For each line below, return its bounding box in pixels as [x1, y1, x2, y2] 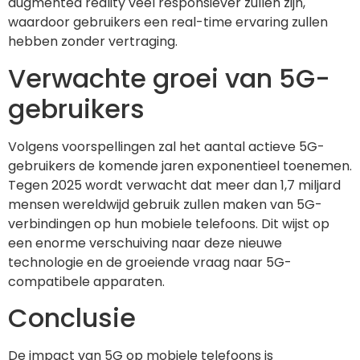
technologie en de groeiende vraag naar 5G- [8, 252, 292, 272]
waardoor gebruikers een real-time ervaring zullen [8, 13, 328, 32]
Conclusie [8, 300, 136, 337]
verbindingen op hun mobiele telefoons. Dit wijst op [8, 214, 329, 233]
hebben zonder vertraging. [8, 32, 178, 51]
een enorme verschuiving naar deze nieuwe [8, 233, 282, 252]
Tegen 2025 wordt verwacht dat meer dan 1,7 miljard [8, 175, 341, 194]
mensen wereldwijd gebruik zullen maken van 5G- [8, 194, 322, 214]
